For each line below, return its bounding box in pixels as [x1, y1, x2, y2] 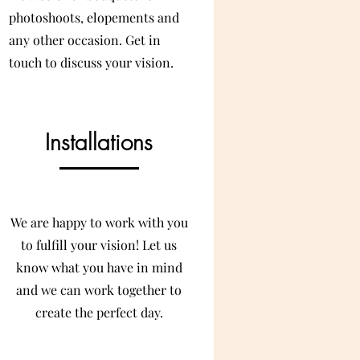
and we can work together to [16, 281, 182, 298]
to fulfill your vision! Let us [21, 236, 177, 253]
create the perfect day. [35, 304, 163, 321]
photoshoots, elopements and [9, 9, 179, 26]
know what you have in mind [15, 259, 182, 276]
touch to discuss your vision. [9, 54, 174, 71]
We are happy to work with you [10, 214, 188, 231]
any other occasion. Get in [9, 31, 161, 48]
